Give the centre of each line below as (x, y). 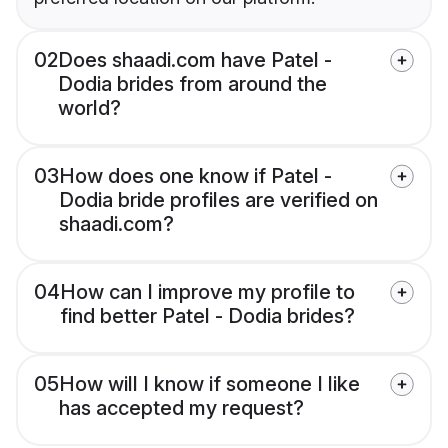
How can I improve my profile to (207, 292)
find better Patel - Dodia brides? (207, 316)
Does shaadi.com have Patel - (195, 60)
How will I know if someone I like (209, 384)
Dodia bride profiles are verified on (218, 200)
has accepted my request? (181, 408)
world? (89, 108)
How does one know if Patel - (195, 176)
